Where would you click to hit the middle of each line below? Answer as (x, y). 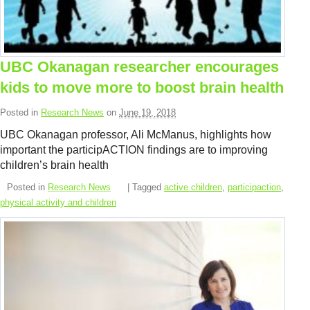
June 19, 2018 (147, 112)
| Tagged (146, 187)
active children (193, 187)
